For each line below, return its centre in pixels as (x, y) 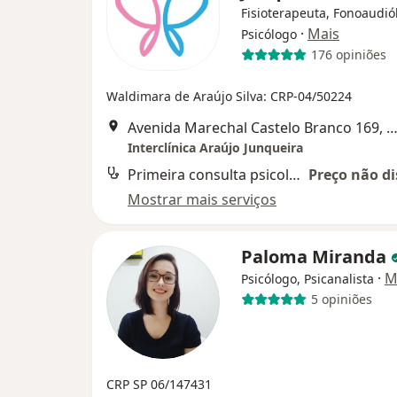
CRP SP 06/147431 (159, 384)
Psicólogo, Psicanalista (307, 278)
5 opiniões (341, 300)
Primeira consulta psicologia (295, 174)
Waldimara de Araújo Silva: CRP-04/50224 (229, 96)
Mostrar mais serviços (202, 199)
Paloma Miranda (316, 256)
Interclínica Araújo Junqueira (215, 147)
